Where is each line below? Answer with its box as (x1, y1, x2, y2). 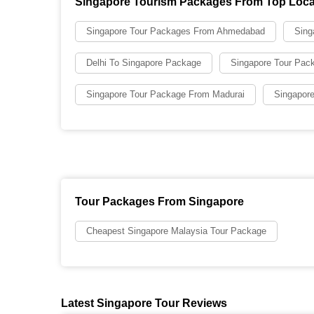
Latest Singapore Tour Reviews (61, 297, 227, 309)
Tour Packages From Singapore (75, 196, 244, 207)
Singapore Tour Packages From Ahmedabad (86, 26, 265, 36)
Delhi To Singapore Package (86, 57, 201, 68)
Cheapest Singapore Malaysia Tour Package (86, 226, 266, 236)
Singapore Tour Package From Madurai (86, 89, 245, 100)
